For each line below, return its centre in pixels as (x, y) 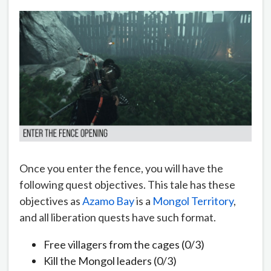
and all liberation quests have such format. (118, 217)
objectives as (51, 201)
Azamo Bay (108, 201)
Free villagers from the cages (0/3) (124, 244)
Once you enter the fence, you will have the (121, 168)
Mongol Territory (193, 201)
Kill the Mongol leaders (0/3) (110, 260)
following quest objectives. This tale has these (127, 184)
